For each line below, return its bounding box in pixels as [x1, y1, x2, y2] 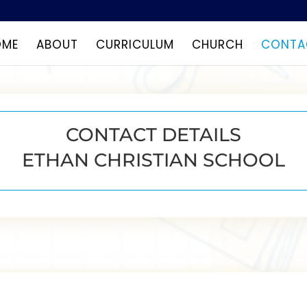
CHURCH [191, 36, 243, 53]
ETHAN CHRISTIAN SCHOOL [22, 149, 285, 171]
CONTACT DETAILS [66, 123, 241, 146]
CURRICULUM [95, 36, 174, 53]
